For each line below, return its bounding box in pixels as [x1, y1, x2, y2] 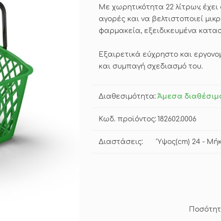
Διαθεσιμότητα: [99, 93, 156, 101]
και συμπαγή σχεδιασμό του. [99, 63, 203, 71]
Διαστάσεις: [99, 138, 143, 146]
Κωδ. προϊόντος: [99, 115, 156, 123]
